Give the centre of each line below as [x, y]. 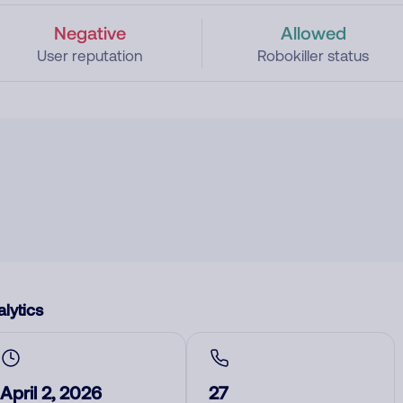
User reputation [90, 56]
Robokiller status [313, 56]
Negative [90, 32]
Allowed [313, 32]
